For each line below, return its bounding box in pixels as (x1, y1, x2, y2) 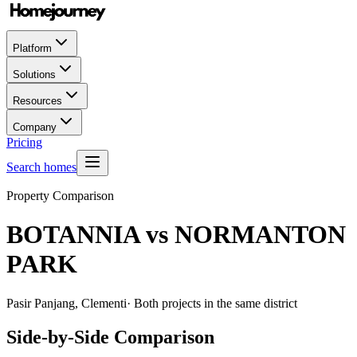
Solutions (13, 69, 56, 80)
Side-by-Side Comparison (6, 326, 214, 347)
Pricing (6, 135, 42, 149)
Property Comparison (6, 189, 114, 202)
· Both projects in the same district (127, 296, 297, 310)
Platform (13, 42, 52, 54)
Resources (13, 95, 62, 107)
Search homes (6, 160, 76, 174)
